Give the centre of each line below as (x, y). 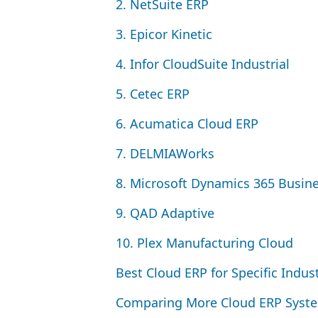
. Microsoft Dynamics (188, 183)
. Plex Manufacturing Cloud (212, 243)
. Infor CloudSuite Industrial (206, 64)
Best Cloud (150, 273)
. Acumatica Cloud (179, 124)
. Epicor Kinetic (168, 34)
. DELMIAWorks (169, 153)
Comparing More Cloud (187, 302)
